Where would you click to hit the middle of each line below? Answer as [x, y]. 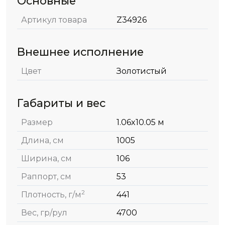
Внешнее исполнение [80, 52]
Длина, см [42, 141]
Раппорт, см [46, 177]
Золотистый [142, 71]
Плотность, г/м [51, 195]
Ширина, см [46, 159]
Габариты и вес [61, 103]
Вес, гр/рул [44, 213]
